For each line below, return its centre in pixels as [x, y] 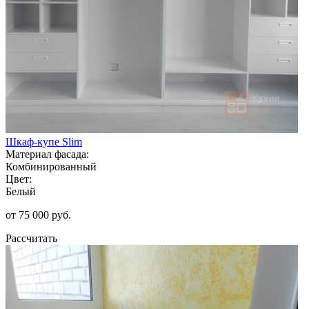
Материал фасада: [47, 154]
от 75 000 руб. [38, 215]
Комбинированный [51, 166]
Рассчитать [31, 238]
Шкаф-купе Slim [44, 141]
